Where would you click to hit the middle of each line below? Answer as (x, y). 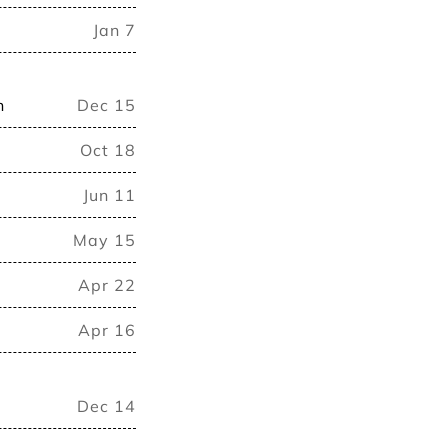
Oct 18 (108, 150)
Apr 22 (107, 285)
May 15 (104, 240)
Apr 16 (107, 330)
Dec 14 (106, 405)
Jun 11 (109, 195)
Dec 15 (106, 105)
